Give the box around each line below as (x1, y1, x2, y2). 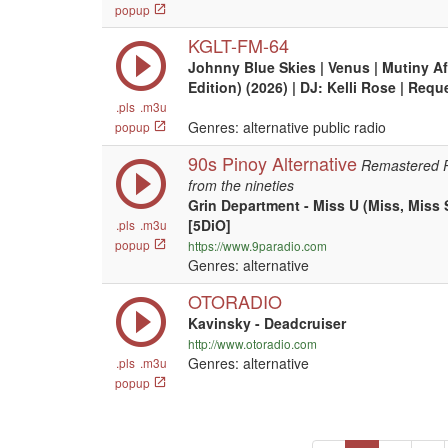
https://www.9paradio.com (188, 237, 327, 254)
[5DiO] (188, 215, 231, 235)
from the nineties (188, 175, 294, 195)
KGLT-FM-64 (188, 32, 289, 58)
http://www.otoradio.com (188, 335, 317, 352)
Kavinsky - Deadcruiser (188, 313, 346, 333)
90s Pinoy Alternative (188, 150, 357, 176)
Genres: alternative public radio (188, 117, 386, 137)
